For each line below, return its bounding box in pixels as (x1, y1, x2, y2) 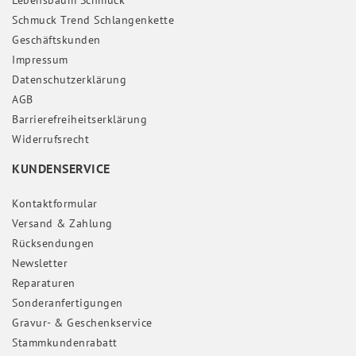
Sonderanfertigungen (12, 296, 123, 311)
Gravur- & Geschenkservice (12, 315, 153, 331)
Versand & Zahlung (12, 216, 113, 231)
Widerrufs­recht (12, 131, 89, 146)
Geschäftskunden (12, 32, 101, 47)
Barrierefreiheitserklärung (12, 111, 147, 126)
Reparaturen (12, 276, 75, 291)
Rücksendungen (12, 236, 95, 251)
